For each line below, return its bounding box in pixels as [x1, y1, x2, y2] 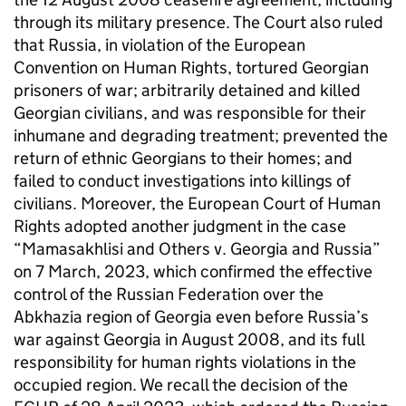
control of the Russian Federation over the [14, 284, 324, 304]
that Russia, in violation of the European [14, 34, 305, 55]
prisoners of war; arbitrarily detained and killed [14, 80, 361, 101]
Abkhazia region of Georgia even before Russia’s [14, 306, 369, 327]
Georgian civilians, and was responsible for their [14, 102, 366, 123]
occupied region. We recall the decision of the [14, 374, 348, 395]
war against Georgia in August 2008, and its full [14, 329, 364, 350]
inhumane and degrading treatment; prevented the [14, 125, 388, 146]
